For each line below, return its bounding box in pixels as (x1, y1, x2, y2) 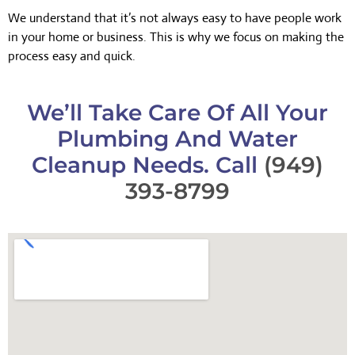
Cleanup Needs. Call (32, 151, 264, 178)
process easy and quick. (8, 48, 136, 65)
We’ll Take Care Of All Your (27, 98, 328, 126)
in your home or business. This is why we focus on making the (8, 29, 344, 46)
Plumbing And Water (57, 124, 298, 152)
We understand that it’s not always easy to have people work (8, 10, 342, 27)
